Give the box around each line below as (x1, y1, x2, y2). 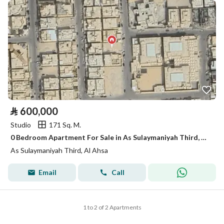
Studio (10, 120, 31, 129)
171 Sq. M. (49, 120, 81, 129)
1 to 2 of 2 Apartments (82, 203, 141, 211)
